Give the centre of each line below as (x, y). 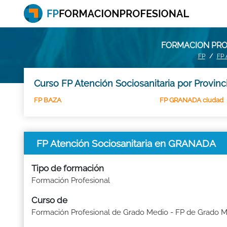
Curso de (49, 200)
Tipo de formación (68, 168)
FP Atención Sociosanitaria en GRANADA (126, 143)
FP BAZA (48, 100)
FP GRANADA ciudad (192, 100)
